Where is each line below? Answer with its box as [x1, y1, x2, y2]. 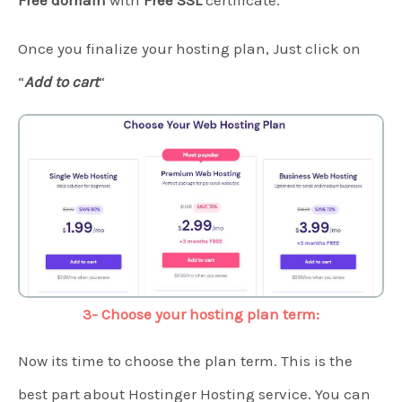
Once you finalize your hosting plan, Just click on [18, 39, 361, 58]
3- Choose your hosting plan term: [83, 304, 319, 323]
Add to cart [24, 73, 99, 92]
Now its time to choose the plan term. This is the [18, 351, 353, 370]
